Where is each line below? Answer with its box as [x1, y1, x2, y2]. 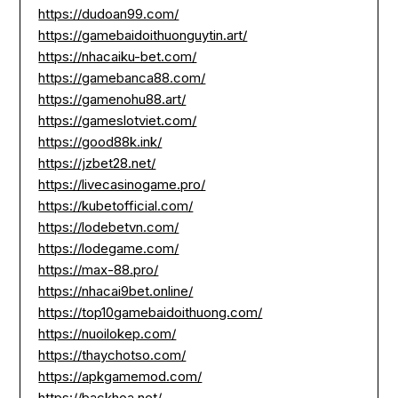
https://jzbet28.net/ [38, 155, 156, 172]
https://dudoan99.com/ [38, 5, 179, 23]
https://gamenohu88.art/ [38, 91, 187, 108]
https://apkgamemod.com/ [38, 368, 203, 386]
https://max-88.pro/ [38, 261, 159, 279]
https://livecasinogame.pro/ [38, 176, 206, 194]
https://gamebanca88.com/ [38, 69, 206, 87]
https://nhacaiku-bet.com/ [38, 48, 197, 66]
